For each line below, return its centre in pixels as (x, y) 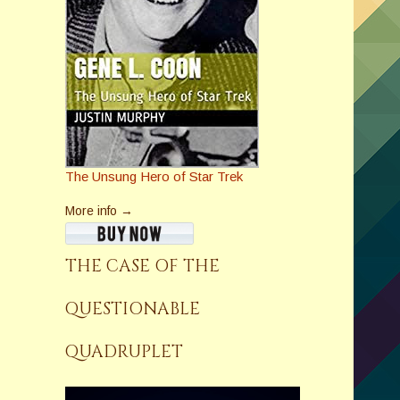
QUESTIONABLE (132, 309)
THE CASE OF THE (142, 266)
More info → (99, 211)
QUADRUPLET (124, 352)
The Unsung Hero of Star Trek (154, 176)
